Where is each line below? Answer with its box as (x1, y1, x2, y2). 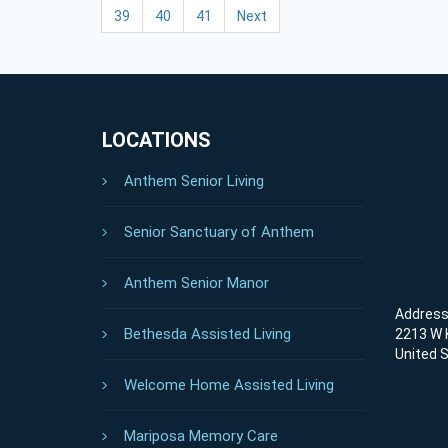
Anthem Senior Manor (124, 273, 269, 292)
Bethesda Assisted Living (124, 324, 291, 343)
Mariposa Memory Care (124, 426, 278, 445)
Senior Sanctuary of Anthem (124, 222, 314, 241)
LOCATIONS (102, 127, 211, 152)
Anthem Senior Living (124, 171, 264, 190)
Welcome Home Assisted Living (124, 375, 334, 394)
